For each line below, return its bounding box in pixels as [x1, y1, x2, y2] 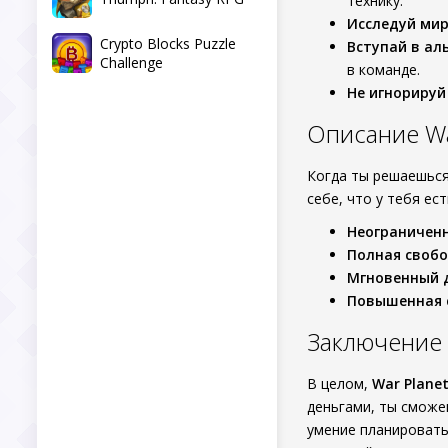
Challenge [100, 53, 163, 72]
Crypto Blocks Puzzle [100, 34, 236, 53]
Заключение [307, 325, 442, 358]
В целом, [307, 374, 372, 393]
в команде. [347, 60, 420, 79]
